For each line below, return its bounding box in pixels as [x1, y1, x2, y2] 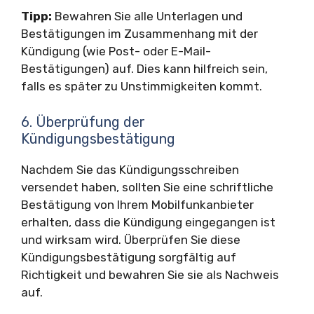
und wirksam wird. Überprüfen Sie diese [21, 232, 240, 247]
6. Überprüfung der [21, 113, 145, 130]
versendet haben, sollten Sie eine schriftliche [21, 179, 273, 194]
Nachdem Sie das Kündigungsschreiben [21, 162, 239, 177]
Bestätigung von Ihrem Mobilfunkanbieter [21, 197, 254, 212]
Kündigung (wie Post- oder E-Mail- [21, 44, 211, 58]
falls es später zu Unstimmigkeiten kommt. [21, 79, 262, 93]
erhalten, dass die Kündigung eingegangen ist [21, 214, 275, 229]
